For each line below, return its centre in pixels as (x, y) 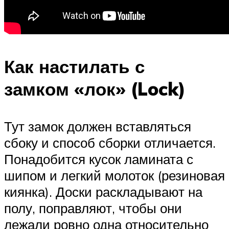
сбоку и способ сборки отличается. (110, 143)
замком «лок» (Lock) (95, 89)
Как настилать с (74, 67)
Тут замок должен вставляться (98, 127)
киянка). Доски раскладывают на (103, 192)
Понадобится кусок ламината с (99, 159)
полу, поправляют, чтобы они (93, 208)
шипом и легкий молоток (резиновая (114, 176)
